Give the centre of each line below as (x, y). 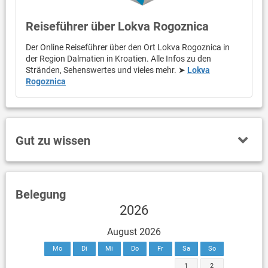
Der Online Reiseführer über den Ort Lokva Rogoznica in (127, 48)
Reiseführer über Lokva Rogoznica (117, 27)
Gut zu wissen (53, 141)
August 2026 (134, 232)
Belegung (40, 194)
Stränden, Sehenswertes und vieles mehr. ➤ (106, 70)
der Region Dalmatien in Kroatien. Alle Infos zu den (118, 59)
